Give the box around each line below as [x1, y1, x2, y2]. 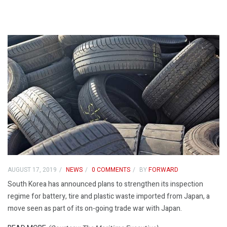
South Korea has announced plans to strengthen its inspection [8, 179, 203, 190]
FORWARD [147, 165, 178, 175]
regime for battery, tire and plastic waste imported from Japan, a [8, 191, 210, 202]
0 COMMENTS [92, 165, 130, 175]
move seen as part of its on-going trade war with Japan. [8, 203, 182, 214]
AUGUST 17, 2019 [8, 165, 57, 175]
